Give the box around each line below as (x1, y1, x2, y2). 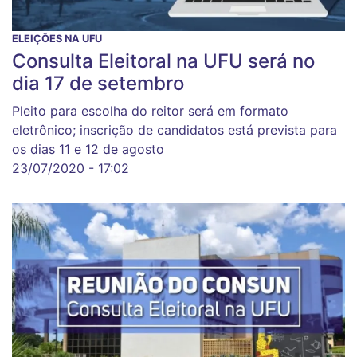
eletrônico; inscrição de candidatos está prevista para (12, 121, 337, 138)
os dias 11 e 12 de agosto (12, 140, 164, 157)
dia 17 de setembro (12, 71, 184, 95)
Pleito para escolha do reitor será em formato (12, 102, 288, 119)
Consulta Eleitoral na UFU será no (12, 49, 315, 73)
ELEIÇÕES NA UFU (12, 32, 102, 45)
